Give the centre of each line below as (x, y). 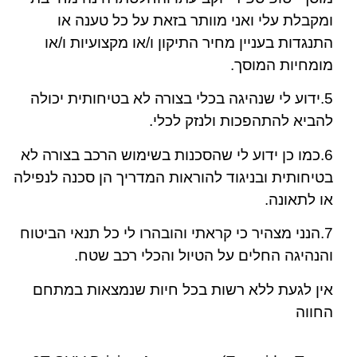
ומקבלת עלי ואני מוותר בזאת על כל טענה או (195, 20)
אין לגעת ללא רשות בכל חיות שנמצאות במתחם (183, 289)
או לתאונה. (299, 199)
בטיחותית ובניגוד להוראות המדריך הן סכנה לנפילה (173, 177)
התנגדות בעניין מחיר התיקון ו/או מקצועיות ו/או (189, 42)
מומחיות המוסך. (282, 65)
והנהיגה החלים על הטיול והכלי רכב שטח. (200, 256)
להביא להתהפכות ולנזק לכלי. (241, 121)
